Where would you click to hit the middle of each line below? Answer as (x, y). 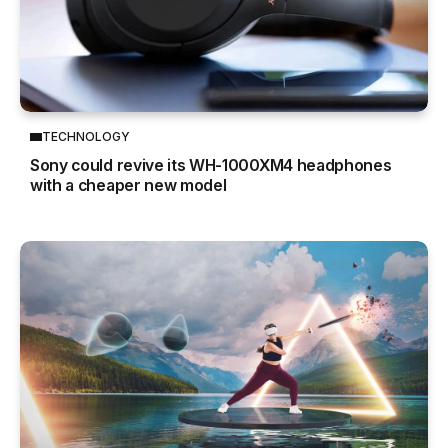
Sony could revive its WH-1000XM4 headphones (211, 166)
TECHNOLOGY (86, 137)
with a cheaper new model (128, 186)
